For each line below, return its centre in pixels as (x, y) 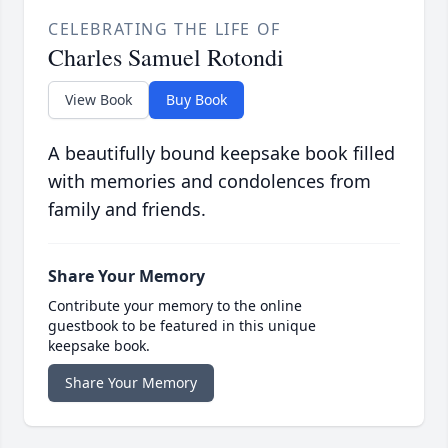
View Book (98, 99)
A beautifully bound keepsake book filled (221, 152)
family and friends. (127, 208)
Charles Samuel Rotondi (166, 56)
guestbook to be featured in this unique (182, 325)
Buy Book (196, 99)
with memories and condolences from (209, 180)
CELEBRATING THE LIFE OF (164, 28)
